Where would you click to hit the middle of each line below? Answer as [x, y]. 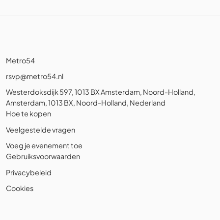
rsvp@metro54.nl [35, 76]
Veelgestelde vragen [41, 129]
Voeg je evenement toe [44, 146]
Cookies [20, 188]
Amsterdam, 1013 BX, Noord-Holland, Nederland [86, 103]
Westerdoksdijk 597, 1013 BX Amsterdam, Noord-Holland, [101, 92]
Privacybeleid [29, 172]
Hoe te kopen [28, 114]
